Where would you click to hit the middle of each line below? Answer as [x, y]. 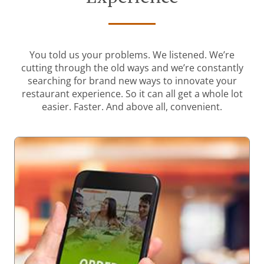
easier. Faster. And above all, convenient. [132, 107]
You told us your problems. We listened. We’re [132, 55]
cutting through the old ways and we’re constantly [132, 68]
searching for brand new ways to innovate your [132, 81]
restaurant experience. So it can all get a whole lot [132, 94]
